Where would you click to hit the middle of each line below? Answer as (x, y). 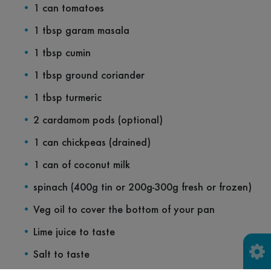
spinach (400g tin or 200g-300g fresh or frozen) (142, 188)
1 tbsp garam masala (83, 31)
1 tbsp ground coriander (90, 76)
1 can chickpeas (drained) (92, 143)
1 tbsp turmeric (69, 98)
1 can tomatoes (69, 9)
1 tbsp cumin (64, 54)
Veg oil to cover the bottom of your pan (124, 210)
